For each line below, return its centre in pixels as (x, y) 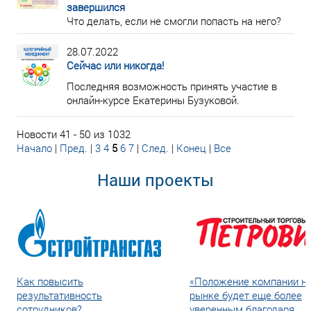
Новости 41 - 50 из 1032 (74, 134)
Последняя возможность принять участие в (172, 86)
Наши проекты (155, 180)
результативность (59, 295)
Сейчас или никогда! (115, 65)
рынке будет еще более (246, 295)
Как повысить (50, 281)
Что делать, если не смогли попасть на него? (174, 21)
